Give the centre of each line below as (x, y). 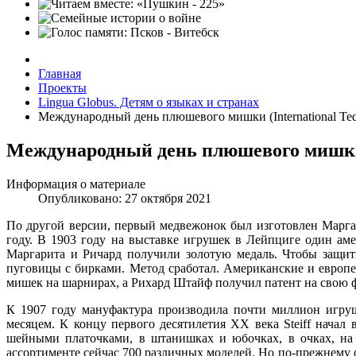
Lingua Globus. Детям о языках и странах (149, 102)
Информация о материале (76, 184)
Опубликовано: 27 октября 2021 (125, 198)
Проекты (62, 88)
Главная (60, 74)
